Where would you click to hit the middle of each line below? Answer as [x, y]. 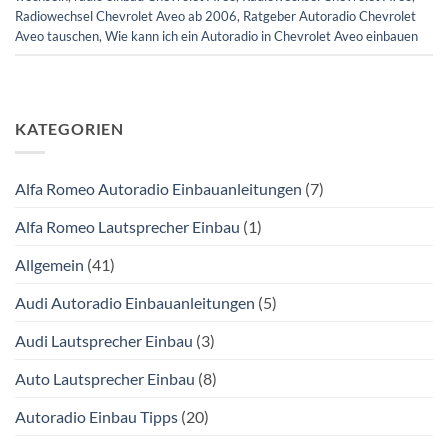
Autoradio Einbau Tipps [96, 417]
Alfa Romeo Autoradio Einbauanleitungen [158, 189]
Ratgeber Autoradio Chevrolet [329, 15]
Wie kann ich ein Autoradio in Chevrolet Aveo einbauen [261, 35]
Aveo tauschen [57, 35]
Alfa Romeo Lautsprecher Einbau [127, 227]
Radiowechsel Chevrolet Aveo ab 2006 [126, 15]
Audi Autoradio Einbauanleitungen [135, 303]
